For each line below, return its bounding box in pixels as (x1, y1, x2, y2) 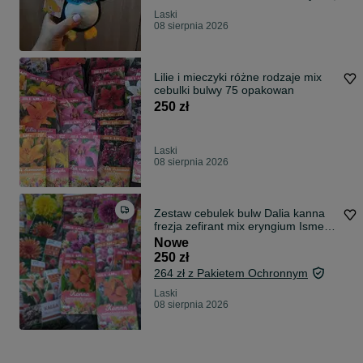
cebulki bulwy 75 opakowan (154, 83, 294, 97)
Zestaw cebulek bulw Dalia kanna (154, 207, 325, 220)
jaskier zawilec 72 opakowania (231, 233, 309, 246)
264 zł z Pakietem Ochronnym (154, 267, 308, 280)
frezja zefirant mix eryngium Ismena (154, 220, 337, 233)
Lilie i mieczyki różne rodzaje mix (154, 70, 322, 84)
